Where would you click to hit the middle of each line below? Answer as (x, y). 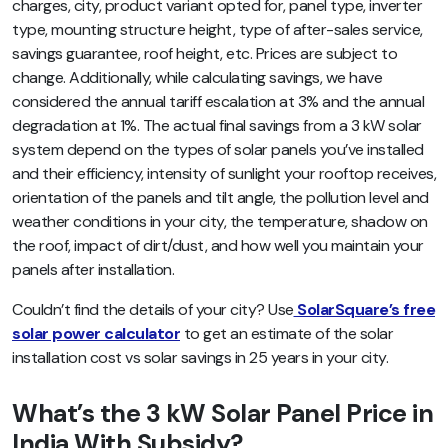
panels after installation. (93, 270)
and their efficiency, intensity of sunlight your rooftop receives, (224, 174)
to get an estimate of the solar (286, 334)
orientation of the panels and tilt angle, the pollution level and (220, 198)
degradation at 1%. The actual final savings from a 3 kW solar (217, 126)
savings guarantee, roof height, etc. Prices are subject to (204, 54)
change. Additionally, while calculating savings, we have (197, 78)
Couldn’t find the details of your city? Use (153, 310)
